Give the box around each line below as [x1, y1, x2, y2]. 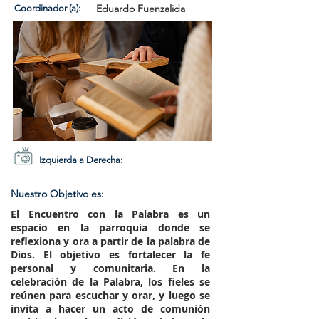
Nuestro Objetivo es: [11, 187, 104, 200]
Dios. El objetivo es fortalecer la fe [11, 248, 210, 261]
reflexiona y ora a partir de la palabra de [11, 234, 210, 248]
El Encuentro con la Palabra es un [11, 207, 210, 221]
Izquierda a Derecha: [39, 155, 122, 165]
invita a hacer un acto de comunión [11, 302, 210, 315]
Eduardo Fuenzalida [96, 2, 185, 15]
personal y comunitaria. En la [11, 261, 210, 275]
